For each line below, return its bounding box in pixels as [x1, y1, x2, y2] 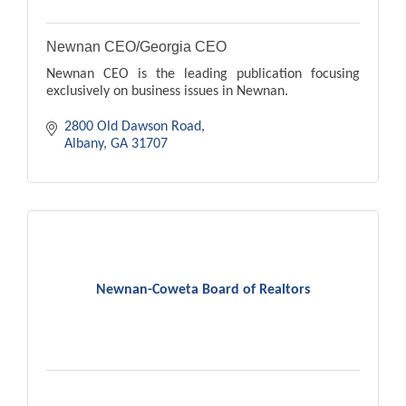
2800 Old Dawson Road [64, 120, 201, 135]
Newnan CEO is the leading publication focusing [46, 67, 360, 82]
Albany [64, 137, 103, 152]
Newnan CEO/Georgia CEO [46, 39, 227, 55]
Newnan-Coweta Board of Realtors [96, 283, 310, 298]
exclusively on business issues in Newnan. [46, 84, 288, 100]
